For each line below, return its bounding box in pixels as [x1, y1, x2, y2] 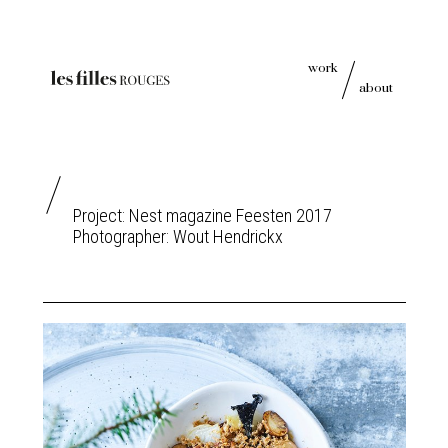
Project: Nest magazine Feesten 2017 [72, 205, 332, 226]
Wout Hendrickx [172, 226, 283, 247]
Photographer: [72, 226, 173, 247]
